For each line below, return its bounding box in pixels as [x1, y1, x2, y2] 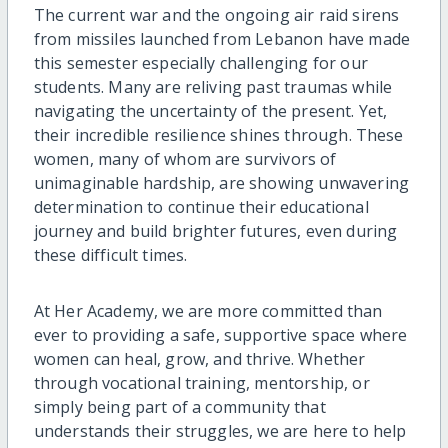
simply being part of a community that [33, 395, 326, 418]
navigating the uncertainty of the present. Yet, [33, 99, 388, 122]
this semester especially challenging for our [33, 51, 368, 74]
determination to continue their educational [33, 195, 369, 218]
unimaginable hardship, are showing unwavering [33, 171, 409, 194]
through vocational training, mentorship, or [33, 371, 370, 394]
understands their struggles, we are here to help [33, 419, 407, 442]
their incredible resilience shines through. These [33, 123, 404, 146]
